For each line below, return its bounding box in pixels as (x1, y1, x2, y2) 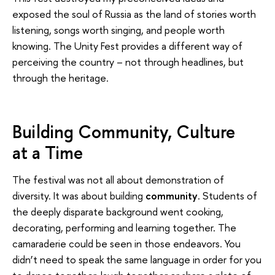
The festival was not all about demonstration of (12, 172, 224, 187)
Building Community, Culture (12, 119, 235, 144)
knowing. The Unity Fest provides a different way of (12, 39, 242, 53)
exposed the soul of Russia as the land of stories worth (12, 7, 256, 21)
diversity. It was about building (12, 188, 145, 203)
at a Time (12, 140, 83, 165)
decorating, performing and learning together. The (12, 220, 236, 235)
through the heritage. (12, 71, 109, 85)
